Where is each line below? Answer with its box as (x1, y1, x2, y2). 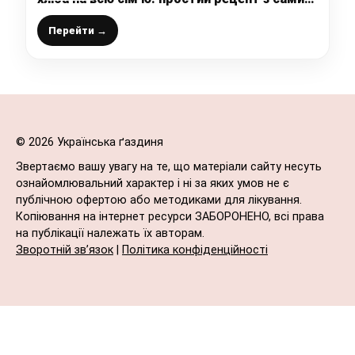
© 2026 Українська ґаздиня (16, 136, 163, 150)
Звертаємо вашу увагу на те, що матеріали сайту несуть (16, 160, 322, 174)
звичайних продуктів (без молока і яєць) (37, 7, 292, 23)
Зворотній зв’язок (16, 243, 113, 258)
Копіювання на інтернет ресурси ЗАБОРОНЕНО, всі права (16, 210, 324, 224)
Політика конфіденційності (122, 243, 268, 258)
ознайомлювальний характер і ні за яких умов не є (16, 177, 289, 191)
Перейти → (48, 25, 107, 37)
